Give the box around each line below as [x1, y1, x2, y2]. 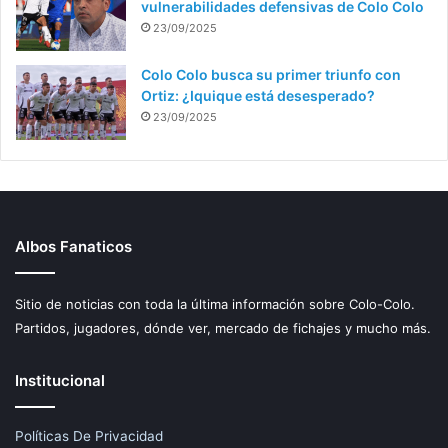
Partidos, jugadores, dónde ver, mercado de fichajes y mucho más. [15, 319, 431, 336]
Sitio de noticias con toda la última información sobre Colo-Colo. [15, 295, 415, 312]
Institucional [15, 370, 105, 390]
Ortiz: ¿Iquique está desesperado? [141, 86, 375, 104]
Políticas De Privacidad [15, 427, 163, 444]
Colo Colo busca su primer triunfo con [141, 65, 401, 83]
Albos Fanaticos [15, 236, 132, 256]
